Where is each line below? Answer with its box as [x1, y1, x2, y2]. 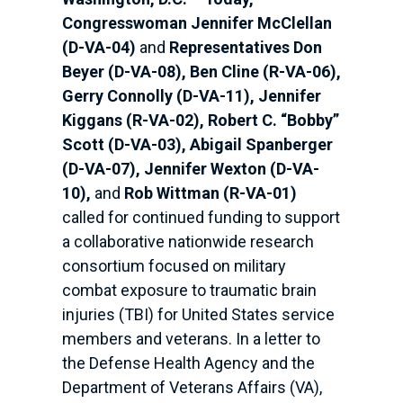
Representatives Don [168, 38, 322, 58]
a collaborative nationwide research [61, 232, 314, 252]
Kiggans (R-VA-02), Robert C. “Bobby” [61, 111, 339, 130]
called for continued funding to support [61, 208, 340, 228]
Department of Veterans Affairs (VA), [61, 378, 322, 398]
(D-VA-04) [61, 38, 139, 58]
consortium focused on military [61, 256, 286, 276]
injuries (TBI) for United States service [61, 305, 335, 325]
